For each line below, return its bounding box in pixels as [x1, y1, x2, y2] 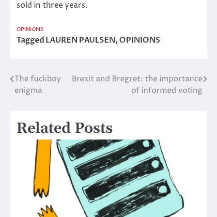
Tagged [16, 35, 46, 46]
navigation [9, 92, 73, 107]
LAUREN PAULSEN [46, 35, 115, 46]
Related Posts [16, 119, 113, 138]
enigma [15, 85, 42, 96]
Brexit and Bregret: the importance [72, 74, 202, 85]
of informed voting [131, 85, 202, 96]
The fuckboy [15, 74, 61, 85]
